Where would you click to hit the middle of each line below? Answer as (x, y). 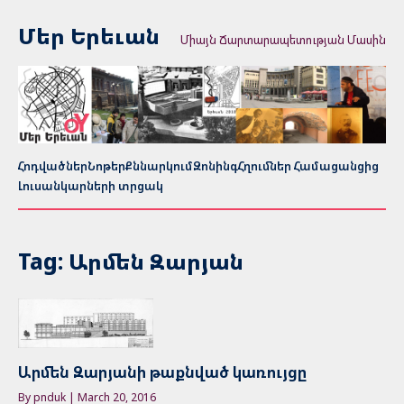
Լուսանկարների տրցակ (91, 185)
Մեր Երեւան (89, 36)
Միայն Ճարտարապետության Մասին (283, 40)
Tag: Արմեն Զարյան (131, 261)
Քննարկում (159, 165)
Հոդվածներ (53, 165)
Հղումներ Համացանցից (308, 165)
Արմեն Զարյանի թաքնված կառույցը (163, 372)
